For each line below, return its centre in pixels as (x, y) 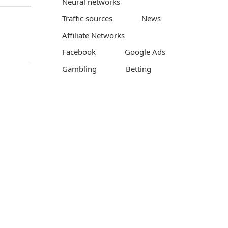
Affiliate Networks (93, 35)
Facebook (79, 52)
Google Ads (145, 52)
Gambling (79, 69)
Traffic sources (87, 19)
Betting (138, 69)
